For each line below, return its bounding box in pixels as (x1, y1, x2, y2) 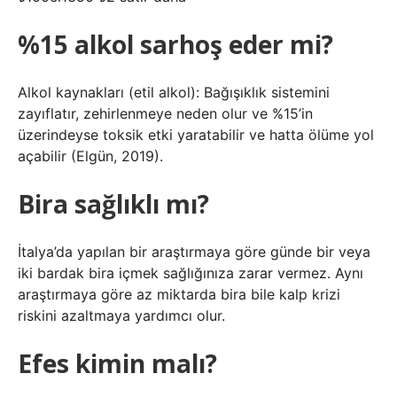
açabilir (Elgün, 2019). (18, 147, 163, 165)
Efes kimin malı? (18, 346, 217, 380)
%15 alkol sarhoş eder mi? (18, 27, 333, 61)
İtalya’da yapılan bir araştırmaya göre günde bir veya (18, 243, 370, 261)
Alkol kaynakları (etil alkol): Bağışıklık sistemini (18, 83, 330, 101)
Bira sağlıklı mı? (18, 187, 209, 221)
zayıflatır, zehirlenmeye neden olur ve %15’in (18, 105, 313, 122)
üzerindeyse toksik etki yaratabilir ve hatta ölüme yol (18, 126, 374, 144)
